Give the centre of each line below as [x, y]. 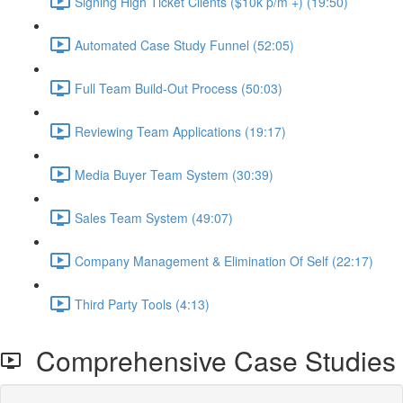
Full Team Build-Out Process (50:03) [179, 88]
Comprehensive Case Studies [209, 360]
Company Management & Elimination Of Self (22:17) [224, 260]
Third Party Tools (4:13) [142, 304]
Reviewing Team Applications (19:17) [180, 131]
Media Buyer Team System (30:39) [174, 174]
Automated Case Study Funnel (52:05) [184, 45]
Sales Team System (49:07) [154, 217]
